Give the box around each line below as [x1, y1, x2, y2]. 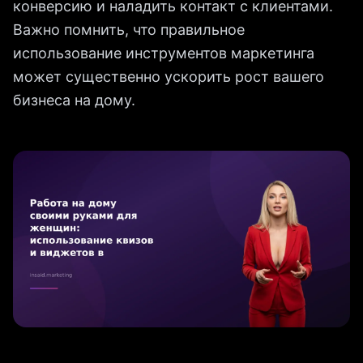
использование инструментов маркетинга [13, 45, 314, 62]
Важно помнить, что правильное [13, 21, 245, 38]
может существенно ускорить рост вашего [13, 68, 324, 85]
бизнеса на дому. [13, 92, 135, 109]
